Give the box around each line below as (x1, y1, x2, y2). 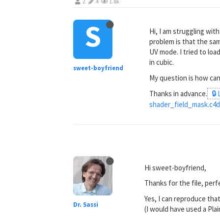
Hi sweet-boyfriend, (144, 163, 207, 172)
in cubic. (149, 57, 174, 67)
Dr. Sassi (73, 200, 99, 209)
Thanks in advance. (149, 89, 208, 98)
